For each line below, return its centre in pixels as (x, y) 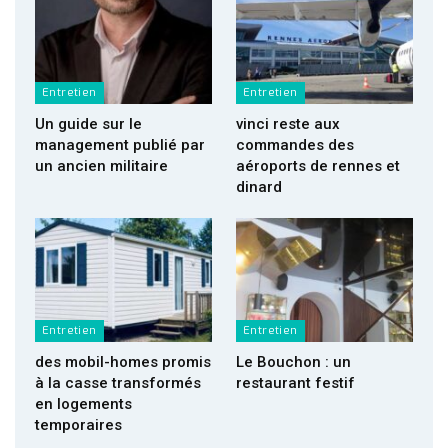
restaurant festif (295, 382)
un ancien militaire (101, 165)
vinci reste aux (288, 123)
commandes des (295, 144)
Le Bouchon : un (293, 361)
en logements (83, 403)
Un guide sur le (88, 123)
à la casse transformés (118, 382)
